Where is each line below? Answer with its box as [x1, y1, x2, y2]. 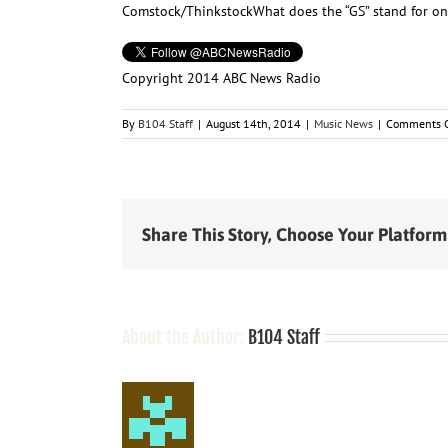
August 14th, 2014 [206, 115, 301, 131]
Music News [314, 115, 373, 131]
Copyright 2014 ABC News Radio [122, 68, 321, 87]
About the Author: [122, 325, 248, 348]
